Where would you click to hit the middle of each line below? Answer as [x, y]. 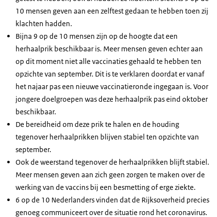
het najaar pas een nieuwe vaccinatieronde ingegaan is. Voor [112, 87]
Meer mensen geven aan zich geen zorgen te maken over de [110, 175]
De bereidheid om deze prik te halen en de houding [97, 124]
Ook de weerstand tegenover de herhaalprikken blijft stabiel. [112, 162]
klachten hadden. [44, 24]
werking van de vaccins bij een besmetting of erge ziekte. [106, 187]
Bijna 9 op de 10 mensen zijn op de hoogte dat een [97, 36]
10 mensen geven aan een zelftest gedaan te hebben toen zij [112, 11]
